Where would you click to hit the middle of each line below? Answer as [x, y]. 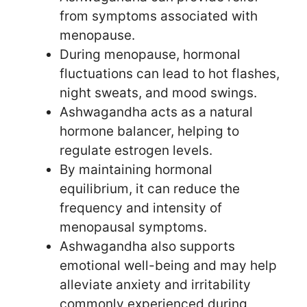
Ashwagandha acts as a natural [156, 112]
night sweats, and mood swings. [158, 93]
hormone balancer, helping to [149, 131]
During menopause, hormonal [150, 54]
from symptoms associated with [159, 16]
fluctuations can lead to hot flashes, [170, 73]
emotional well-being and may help [168, 265]
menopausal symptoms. [133, 227]
